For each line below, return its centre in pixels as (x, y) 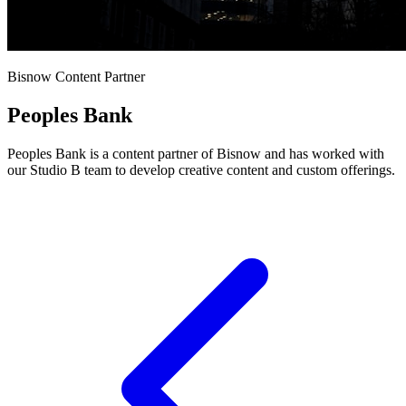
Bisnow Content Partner (76, 77)
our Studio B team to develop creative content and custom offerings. (201, 169)
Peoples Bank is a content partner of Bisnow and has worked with (196, 153)
